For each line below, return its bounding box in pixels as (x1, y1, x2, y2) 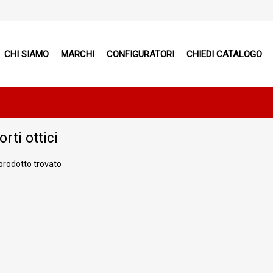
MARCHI (60, 48, 94, 60)
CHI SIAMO (4, 48, 49, 60)
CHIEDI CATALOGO (186, 48, 262, 60)
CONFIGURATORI (106, 48, 174, 60)
